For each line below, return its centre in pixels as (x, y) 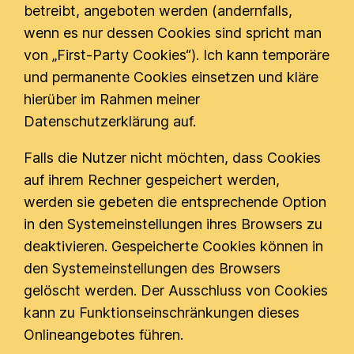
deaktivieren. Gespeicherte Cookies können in (174, 246)
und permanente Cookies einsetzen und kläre (171, 77)
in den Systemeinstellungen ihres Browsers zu (173, 224)
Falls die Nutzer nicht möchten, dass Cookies (173, 158)
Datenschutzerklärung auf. (110, 121)
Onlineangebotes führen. (104, 335)
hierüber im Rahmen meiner (112, 99)
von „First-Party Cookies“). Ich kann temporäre (177, 55)
